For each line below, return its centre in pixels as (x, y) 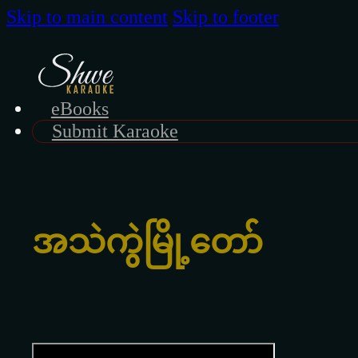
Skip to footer (226, 17)
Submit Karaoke (115, 131)
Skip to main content (87, 17)
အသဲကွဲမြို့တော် (147, 242)
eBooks (80, 109)
